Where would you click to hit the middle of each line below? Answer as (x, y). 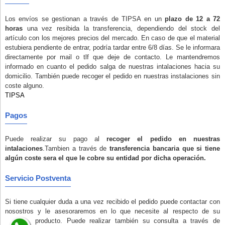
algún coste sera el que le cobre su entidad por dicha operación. (105, 158)
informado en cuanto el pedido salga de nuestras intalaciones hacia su (113, 67)
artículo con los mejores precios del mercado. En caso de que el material (113, 38)
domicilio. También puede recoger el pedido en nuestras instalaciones (108, 76)
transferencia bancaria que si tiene (165, 148)
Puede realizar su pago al (56, 139)
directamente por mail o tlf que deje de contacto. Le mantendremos (113, 57)
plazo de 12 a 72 (193, 19)
